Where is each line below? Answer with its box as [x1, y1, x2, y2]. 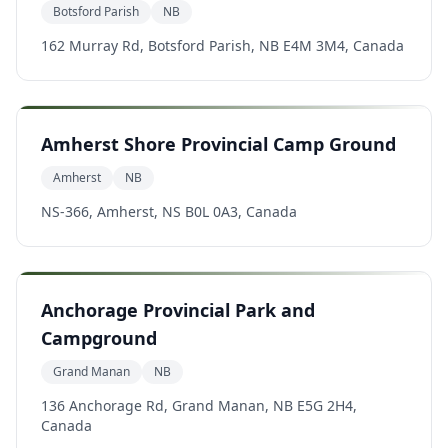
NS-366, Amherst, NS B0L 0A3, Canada [41, 202, 297, 221]
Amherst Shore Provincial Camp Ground [41, 132, 396, 156]
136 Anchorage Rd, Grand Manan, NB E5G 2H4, [41, 396, 357, 415]
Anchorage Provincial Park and [41, 298, 315, 322]
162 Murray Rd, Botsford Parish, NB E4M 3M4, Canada [41, 36, 404, 55]
